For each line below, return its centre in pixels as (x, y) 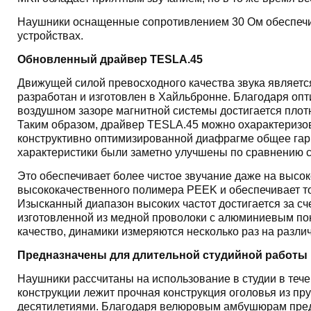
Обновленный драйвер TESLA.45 (110, 59)
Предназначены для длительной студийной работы (162, 255)
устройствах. (50, 36)
